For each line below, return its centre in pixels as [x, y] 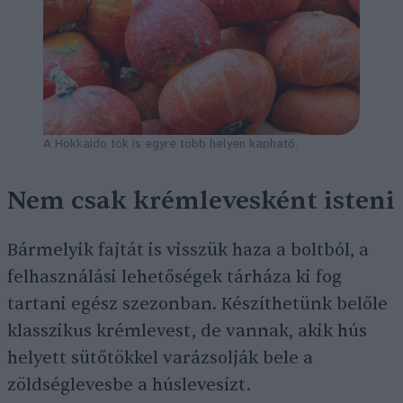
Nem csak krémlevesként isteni [201, 201]
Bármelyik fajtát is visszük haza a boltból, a [188, 251]
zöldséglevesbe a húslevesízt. [131, 385]
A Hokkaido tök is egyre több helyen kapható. [170, 145]
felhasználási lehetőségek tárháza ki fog [175, 278]
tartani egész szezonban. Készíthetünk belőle [197, 304]
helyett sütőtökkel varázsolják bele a [160, 358]
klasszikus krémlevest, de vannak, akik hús [187, 331]
